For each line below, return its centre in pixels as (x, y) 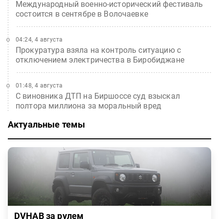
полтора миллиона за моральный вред (89, 106)
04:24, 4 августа (39, 40)
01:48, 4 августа (39, 86)
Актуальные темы (47, 125)
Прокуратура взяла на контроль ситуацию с (98, 50)
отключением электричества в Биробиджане (100, 60)
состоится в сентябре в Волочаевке (82, 14)
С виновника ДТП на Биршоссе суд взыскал (98, 96)
